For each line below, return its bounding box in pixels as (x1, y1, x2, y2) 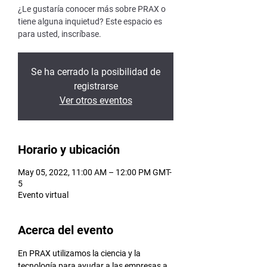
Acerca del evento (18, 223, 113, 237)
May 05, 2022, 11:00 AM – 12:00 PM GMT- (18, 167, 172, 177)
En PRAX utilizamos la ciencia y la (18, 249, 142, 258)
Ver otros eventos (59, 95, 132, 106)
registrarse (73, 80, 118, 92)
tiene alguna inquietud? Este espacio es (18, 17, 162, 26)
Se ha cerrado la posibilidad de (31, 66, 160, 77)
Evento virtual (18, 190, 69, 200)
